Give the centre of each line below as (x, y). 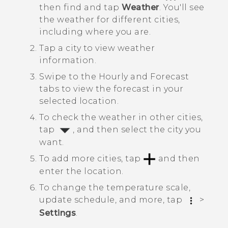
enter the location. (81, 172)
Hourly (113, 76)
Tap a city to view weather (97, 48)
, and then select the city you (137, 129)
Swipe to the (69, 76)
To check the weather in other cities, (121, 117)
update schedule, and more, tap (112, 200)
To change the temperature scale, (115, 188)
